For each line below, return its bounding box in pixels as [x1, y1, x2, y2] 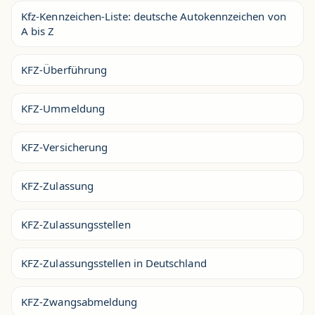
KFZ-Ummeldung [21, 101, 105, 115]
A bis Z [21, 23, 55, 38]
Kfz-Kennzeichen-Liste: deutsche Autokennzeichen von [21, 8, 286, 23]
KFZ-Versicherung [21, 139, 108, 154]
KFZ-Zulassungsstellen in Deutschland [21, 255, 207, 270]
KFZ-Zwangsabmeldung [21, 294, 138, 309]
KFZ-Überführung [21, 62, 108, 77]
